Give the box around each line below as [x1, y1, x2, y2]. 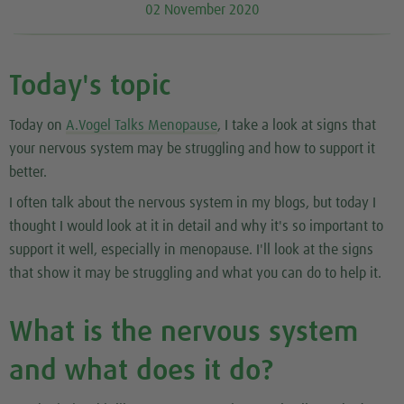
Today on [9, 117, 66, 133]
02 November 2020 [144, 3, 260, 17]
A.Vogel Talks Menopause [66, 117, 217, 133]
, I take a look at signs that [217, 117, 376, 133]
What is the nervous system [9, 317, 358, 347]
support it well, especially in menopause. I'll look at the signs [9, 242, 373, 257]
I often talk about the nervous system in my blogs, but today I [9, 195, 376, 210]
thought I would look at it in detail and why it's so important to [9, 218, 383, 234]
